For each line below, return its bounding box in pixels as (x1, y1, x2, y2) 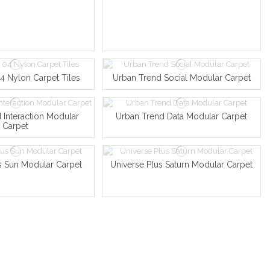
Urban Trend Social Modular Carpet (112, 73, 251, 83)
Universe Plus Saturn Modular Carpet (110, 160, 253, 170)
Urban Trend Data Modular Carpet (116, 111, 248, 122)
